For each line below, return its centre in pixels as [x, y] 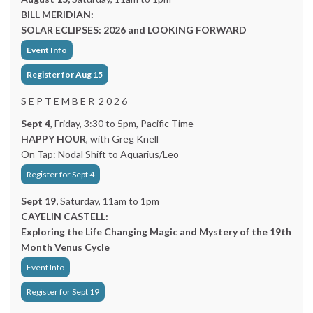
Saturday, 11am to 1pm [110, 201]
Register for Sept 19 [63, 292]
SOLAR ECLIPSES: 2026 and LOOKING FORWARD [134, 30]
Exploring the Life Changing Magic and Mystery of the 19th [156, 232]
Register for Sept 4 [60, 174]
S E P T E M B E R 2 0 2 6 [74, 101]
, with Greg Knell [122, 139]
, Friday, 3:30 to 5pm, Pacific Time [122, 123]
